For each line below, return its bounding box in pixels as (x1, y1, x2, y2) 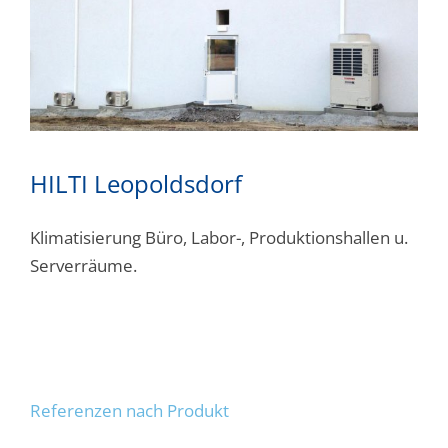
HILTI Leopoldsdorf (30, 167, 242, 201)
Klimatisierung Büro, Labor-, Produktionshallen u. (30, 226, 408, 250)
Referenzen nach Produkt (30, 399, 229, 423)
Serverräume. (30, 254, 137, 278)
